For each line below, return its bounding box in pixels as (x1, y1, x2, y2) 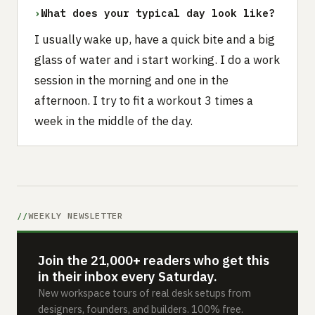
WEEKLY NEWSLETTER (27, 210, 124, 221)
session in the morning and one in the (34, 72, 229, 89)
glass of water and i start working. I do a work (34, 52, 280, 68)
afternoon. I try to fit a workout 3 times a (34, 93, 253, 109)
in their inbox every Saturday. (38, 268, 218, 285)
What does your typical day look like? (41, 6, 275, 20)
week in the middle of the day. (34, 113, 193, 129)
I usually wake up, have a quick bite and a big (34, 32, 275, 48)
